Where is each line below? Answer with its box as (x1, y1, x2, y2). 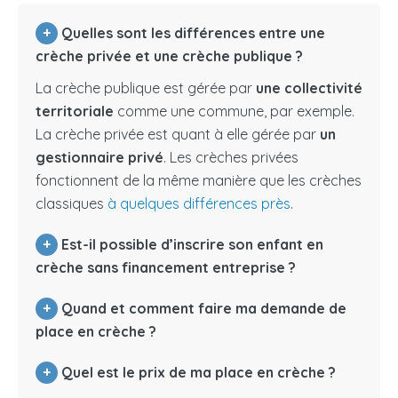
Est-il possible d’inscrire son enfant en (58, 235, 323, 254)
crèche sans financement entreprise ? (36, 259, 296, 277)
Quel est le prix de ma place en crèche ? (58, 363, 336, 382)
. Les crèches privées (163, 148, 298, 167)
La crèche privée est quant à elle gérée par (36, 125, 320, 144)
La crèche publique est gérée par (36, 79, 256, 98)
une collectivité (256, 79, 362, 98)
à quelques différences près (107, 195, 291, 213)
